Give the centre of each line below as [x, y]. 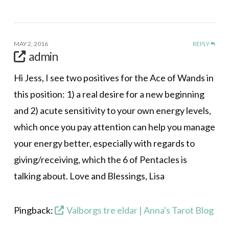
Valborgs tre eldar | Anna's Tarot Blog [140, 210]
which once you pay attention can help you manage [114, 127]
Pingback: [34, 210]
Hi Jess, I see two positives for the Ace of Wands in [113, 78]
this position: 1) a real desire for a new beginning [109, 94]
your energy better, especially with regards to [104, 143]
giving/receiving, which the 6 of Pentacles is [100, 160]
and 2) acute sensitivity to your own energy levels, [112, 111]
